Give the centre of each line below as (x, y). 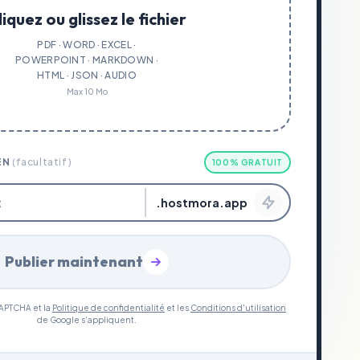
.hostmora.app (202, 202)
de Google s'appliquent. (87, 320)
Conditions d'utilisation (238, 308)
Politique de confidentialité (108, 308)
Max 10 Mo (87, 92)
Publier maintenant (74, 262)
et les (178, 308)
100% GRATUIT (247, 162)
